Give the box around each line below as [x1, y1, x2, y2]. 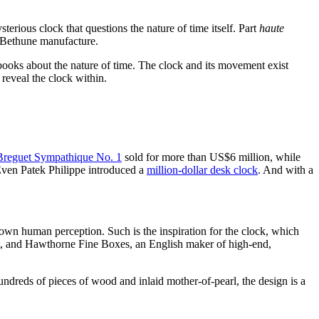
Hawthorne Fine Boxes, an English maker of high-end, [25, 238, 271, 250]
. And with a [258, 164, 313, 176]
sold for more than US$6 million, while [122, 151, 300, 163]
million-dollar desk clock [147, 164, 258, 176]
